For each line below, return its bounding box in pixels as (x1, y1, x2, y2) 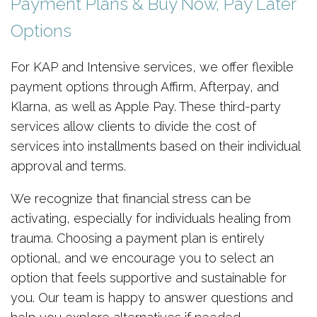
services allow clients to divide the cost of (11, 119, 256, 134)
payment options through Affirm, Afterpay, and (11, 79, 279, 94)
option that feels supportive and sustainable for (11, 270, 287, 285)
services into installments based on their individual (11, 139, 300, 154)
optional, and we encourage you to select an (11, 250, 274, 265)
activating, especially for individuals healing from (11, 211, 291, 226)
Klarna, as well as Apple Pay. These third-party (11, 99, 281, 114)
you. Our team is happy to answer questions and (11, 290, 293, 305)
